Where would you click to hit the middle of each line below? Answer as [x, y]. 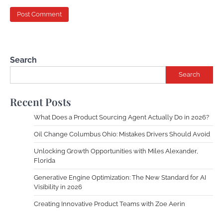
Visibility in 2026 [59, 187]
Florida [45, 160]
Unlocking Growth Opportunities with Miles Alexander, [116, 151]
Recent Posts [41, 101]
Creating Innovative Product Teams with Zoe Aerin [110, 204]
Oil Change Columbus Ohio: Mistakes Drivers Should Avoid [122, 134]
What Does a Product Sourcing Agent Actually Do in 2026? [121, 117]
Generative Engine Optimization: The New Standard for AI [120, 177]
